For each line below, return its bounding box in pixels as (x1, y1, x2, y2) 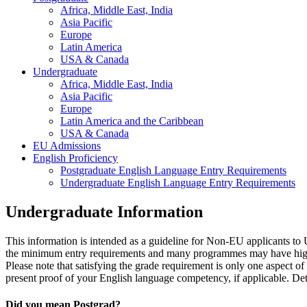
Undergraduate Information (5, 203, 203, 221)
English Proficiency (33, 152, 118, 164)
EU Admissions (33, 140, 101, 152)
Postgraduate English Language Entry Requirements (60, 164, 286, 177)
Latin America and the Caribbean (60, 115, 204, 127)
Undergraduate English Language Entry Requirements (60, 177, 295, 189)
